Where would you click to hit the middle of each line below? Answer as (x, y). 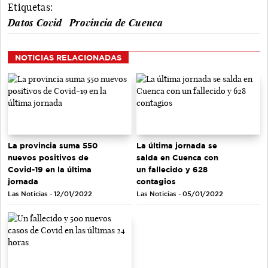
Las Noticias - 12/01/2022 (50, 194)
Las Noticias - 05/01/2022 (180, 194)
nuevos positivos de (48, 158)
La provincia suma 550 (53, 146)
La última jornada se (177, 146)
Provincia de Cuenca (116, 22)
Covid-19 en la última (50, 170)
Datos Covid (35, 22)
